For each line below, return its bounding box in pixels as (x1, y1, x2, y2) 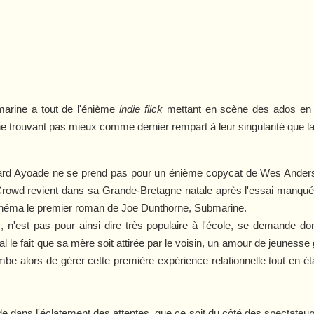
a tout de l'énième (27, 102, 120, 115)
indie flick (119, 102, 163, 115)
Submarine (194, 201, 245, 214)
